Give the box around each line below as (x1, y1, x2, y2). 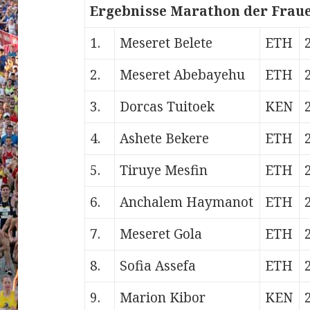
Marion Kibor (120, 289, 206, 307)
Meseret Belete (120, 34, 213, 53)
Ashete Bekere (120, 129, 210, 148)
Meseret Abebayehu (120, 66, 246, 84)
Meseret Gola (120, 225, 203, 244)
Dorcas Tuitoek (120, 98, 215, 116)
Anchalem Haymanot (120, 193, 254, 212)
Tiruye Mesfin (120, 161, 208, 180)
